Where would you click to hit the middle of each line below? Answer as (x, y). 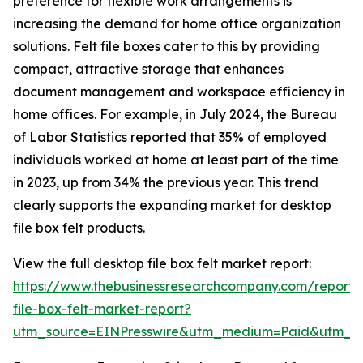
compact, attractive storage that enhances (148, 69)
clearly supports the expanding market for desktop (172, 205)
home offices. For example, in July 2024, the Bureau (175, 115)
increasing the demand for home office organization (177, 24)
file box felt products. (79, 228)
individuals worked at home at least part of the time (176, 160)
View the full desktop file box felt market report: (162, 264)
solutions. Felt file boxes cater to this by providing (167, 47)
